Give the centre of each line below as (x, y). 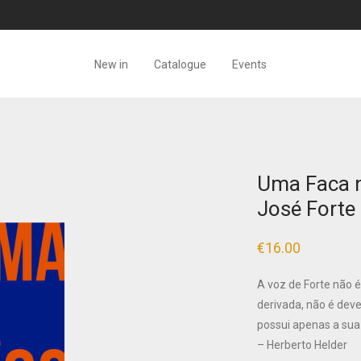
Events (249, 64)
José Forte (306, 209)
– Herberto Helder (302, 345)
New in (111, 64)
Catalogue (180, 64)
